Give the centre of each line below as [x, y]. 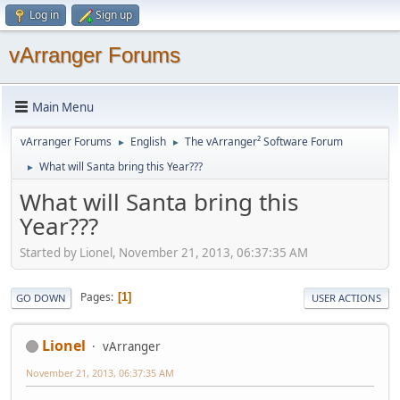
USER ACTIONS [346, 297]
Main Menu [63, 107]
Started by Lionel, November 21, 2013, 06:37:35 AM [164, 252]
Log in [44, 15]
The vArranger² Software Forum [264, 142]
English [148, 142]
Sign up [114, 15]
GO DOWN [41, 297]
